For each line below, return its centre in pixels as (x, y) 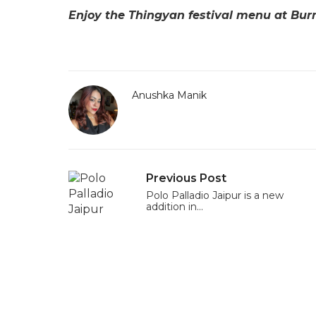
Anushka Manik (169, 96)
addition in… (175, 207)
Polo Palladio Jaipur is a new (215, 196)
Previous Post (186, 178)
